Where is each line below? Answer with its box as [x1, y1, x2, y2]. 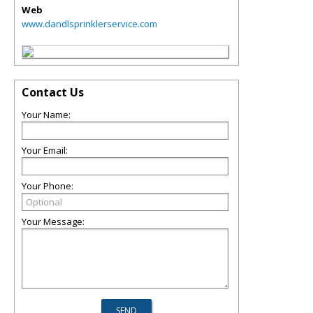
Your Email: [22, 144, 68, 156]
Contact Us [22, 85, 84, 100]
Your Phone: [22, 180, 73, 192]
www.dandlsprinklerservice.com [22, 17, 157, 30]
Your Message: [22, 215, 85, 228]
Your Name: [22, 108, 71, 121]
